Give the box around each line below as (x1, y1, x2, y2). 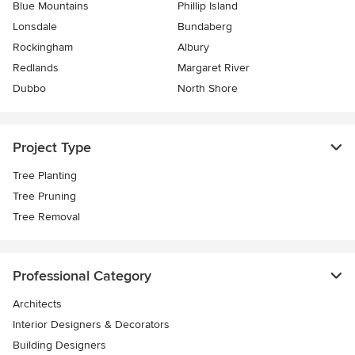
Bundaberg (177, 20, 232, 33)
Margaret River (177, 61, 250, 74)
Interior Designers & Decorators (13, 318, 170, 331)
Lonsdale (13, 20, 57, 33)
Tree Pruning (13, 189, 76, 203)
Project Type (13, 139, 91, 156)
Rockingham (13, 40, 73, 54)
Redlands (13, 61, 59, 74)
